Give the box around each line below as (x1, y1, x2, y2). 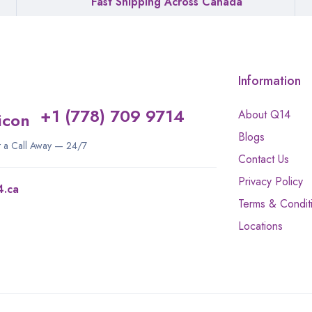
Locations (237, 217, 283, 234)
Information (237, 71, 301, 90)
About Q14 (237, 106, 290, 123)
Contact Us (237, 150, 289, 167)
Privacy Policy (237, 173, 303, 189)
